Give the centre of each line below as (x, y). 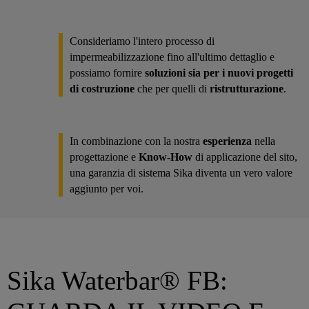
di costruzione (103, 88)
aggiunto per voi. (107, 188)
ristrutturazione (245, 88)
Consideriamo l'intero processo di (142, 41)
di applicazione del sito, (246, 157)
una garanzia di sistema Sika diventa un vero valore (181, 172)
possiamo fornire (107, 72)
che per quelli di (172, 88)
